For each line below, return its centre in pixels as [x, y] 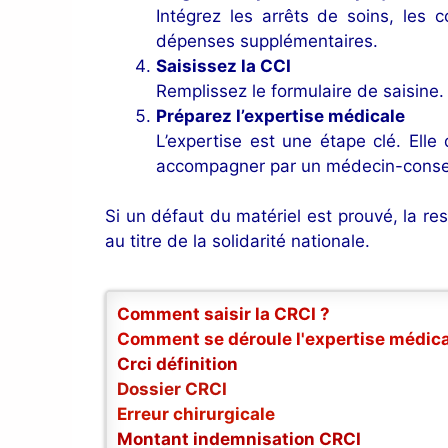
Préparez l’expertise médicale [280, 115]
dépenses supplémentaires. [267, 40]
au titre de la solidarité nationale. [237, 241]
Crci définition [177, 363]
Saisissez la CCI [223, 65]
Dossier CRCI [172, 388]
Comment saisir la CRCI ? [223, 313]
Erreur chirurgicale [196, 413]
